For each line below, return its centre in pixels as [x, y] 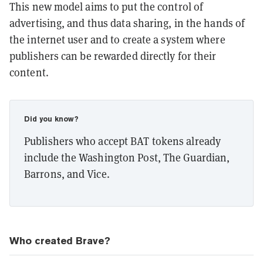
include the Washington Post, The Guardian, [127, 157]
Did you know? [51, 119]
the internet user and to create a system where [117, 39]
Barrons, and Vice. [67, 174]
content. [29, 72]
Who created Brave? [60, 240]
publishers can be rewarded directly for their [113, 56]
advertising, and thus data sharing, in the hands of [127, 23]
